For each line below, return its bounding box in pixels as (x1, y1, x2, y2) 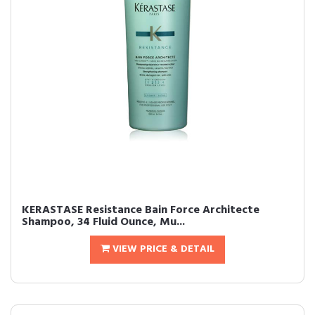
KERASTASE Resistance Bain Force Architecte (22, 201, 259, 219)
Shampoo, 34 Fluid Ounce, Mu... (22, 213, 185, 231)
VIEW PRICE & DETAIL (110, 241, 214, 257)
